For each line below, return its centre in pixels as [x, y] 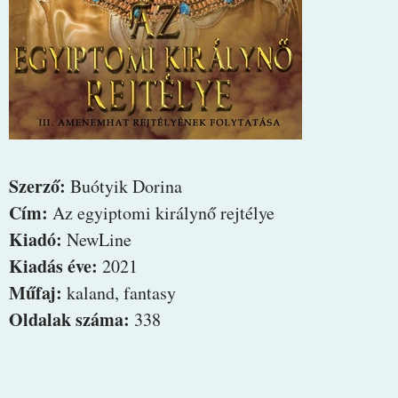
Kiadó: [36, 239]
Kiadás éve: [53, 266]
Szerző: [37, 186]
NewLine [100, 239]
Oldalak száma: [69, 319]
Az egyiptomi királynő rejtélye [161, 212]
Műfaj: [36, 292]
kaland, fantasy [119, 292]
